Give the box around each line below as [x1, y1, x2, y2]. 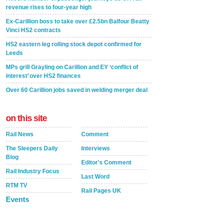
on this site [6, 113, 47, 123]
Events [6, 195, 29, 203]
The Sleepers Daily [6, 145, 58, 152]
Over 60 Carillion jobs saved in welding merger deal [6, 87, 147, 93]
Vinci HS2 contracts [6, 27, 61, 34]
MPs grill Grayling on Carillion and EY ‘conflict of [6, 64, 138, 71]
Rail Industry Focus [6, 168, 59, 175]
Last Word [81, 173, 109, 180]
